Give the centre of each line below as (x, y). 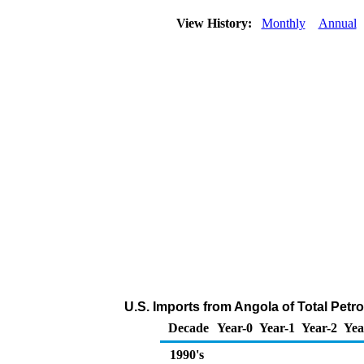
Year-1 (277, 328)
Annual (337, 23)
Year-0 (235, 328)
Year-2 (319, 328)
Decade (188, 328)
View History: (215, 23)
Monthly (283, 23)
